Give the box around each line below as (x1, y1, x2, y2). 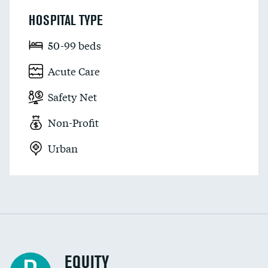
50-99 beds (48, 38, 101, 53)
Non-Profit (48, 115, 99, 130)
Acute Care (48, 63, 100, 78)
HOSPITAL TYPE (29, 12, 103, 28)
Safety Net (48, 89, 97, 104)
